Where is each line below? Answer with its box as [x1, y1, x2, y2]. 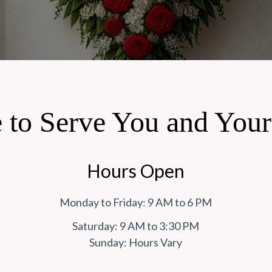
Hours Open [87, 160, 185, 182]
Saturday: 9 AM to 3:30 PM [72, 219, 200, 233]
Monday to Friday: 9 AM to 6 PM [59, 195, 212, 209]
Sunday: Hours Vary [89, 236, 183, 250]
